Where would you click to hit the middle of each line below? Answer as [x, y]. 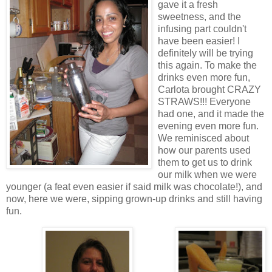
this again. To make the [207, 65]
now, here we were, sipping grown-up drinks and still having [134, 199]
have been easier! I [199, 41]
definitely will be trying [206, 53]
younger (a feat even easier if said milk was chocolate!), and [134, 186]
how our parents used [204, 150]
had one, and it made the [211, 114]
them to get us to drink [205, 162]
